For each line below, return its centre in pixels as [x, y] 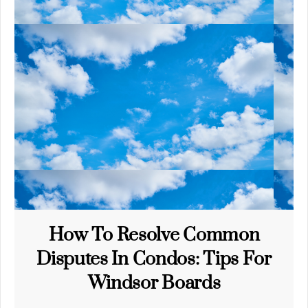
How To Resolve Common [154, 235]
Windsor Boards [154, 283]
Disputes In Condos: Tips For [154, 259]
